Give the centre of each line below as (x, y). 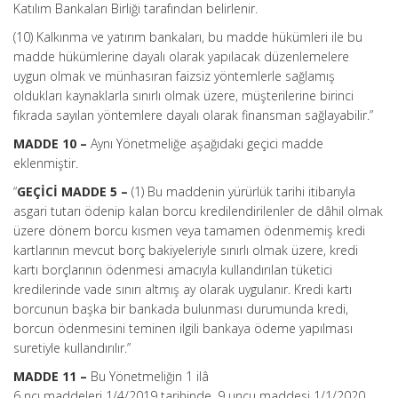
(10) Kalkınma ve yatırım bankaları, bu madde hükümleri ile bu (188, 37)
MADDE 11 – (50, 376)
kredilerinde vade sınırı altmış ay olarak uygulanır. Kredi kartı (183, 289)
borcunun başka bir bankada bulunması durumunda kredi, (181, 309)
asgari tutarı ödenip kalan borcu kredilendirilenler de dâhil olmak (198, 211)
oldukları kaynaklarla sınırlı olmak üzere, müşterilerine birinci (183, 96)
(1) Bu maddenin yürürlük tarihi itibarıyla (242, 191)
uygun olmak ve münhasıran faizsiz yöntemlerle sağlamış (174, 76)
